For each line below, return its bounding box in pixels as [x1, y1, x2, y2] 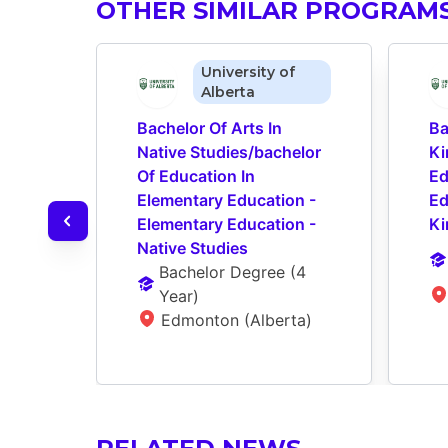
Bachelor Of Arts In [137, 118, 282, 139]
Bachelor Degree [158, 262, 285, 283]
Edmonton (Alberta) [161, 310, 312, 331]
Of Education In [137, 166, 255, 187]
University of [200, 63, 295, 82]
